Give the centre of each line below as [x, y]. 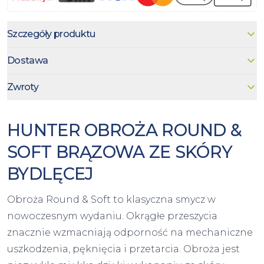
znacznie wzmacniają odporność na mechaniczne [130, 232]
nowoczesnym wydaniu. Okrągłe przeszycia [112, 216]
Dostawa [28, 61]
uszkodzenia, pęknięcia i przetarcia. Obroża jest [123, 249]
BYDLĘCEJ [50, 174]
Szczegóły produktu [51, 34]
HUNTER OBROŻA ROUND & [125, 130]
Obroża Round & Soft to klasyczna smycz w [111, 199]
